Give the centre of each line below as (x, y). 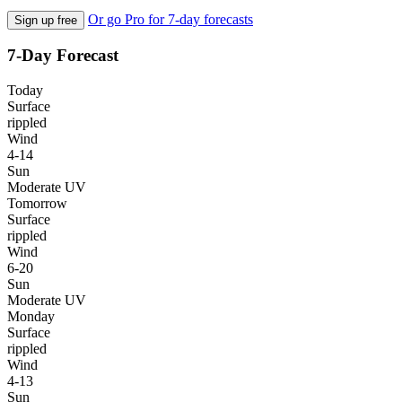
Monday (31, 316)
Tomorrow (37, 203)
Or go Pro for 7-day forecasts (170, 19)
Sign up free (46, 20)
